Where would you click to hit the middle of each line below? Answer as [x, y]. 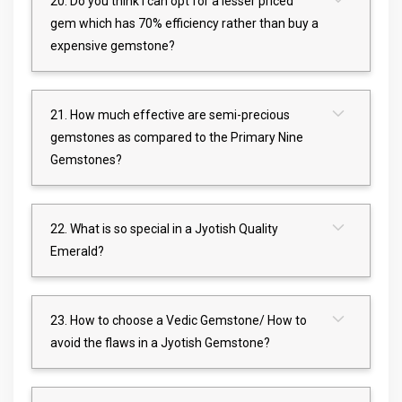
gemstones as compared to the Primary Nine [177, 137]
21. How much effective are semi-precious [170, 114]
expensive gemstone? [113, 45]
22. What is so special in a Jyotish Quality [164, 228]
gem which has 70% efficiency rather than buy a [184, 23]
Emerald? [77, 251]
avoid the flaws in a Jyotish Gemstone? [160, 342]
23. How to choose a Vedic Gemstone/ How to [179, 320]
